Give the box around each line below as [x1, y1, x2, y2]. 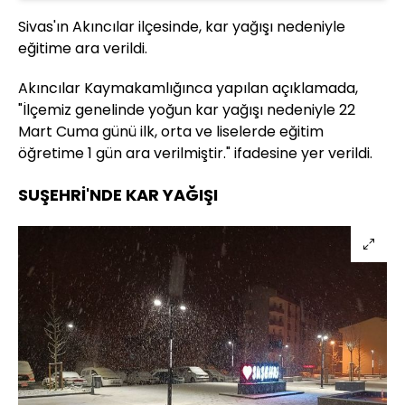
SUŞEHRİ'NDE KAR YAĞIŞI [18, 184, 218, 207]
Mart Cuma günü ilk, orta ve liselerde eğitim [18, 121, 324, 143]
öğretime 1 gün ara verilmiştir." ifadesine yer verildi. [18, 143, 372, 165]
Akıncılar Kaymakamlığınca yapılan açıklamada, [18, 78, 358, 99]
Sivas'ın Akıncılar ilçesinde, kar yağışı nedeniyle [18, 16, 345, 38]
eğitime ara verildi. [18, 38, 147, 60]
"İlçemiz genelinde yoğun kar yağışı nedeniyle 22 [18, 99, 355, 121]
